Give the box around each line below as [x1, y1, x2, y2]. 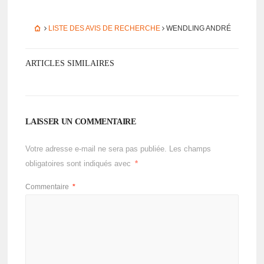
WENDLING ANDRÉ [164, 24, 232, 32]
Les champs [169, 145, 212, 153]
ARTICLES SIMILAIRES [25, 59, 115, 68]
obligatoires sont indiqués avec [25, 160, 134, 168]
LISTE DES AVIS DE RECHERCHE [48, 24, 161, 32]
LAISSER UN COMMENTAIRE [25, 117, 136, 126]
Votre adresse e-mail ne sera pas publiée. [25, 145, 167, 153]
